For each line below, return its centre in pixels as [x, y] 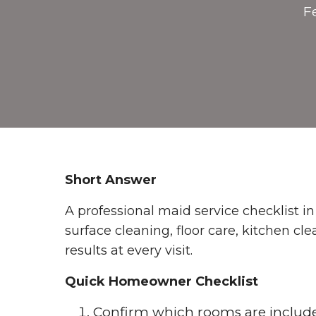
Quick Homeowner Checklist [162, 282]
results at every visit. [129, 251]
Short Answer [111, 180]
